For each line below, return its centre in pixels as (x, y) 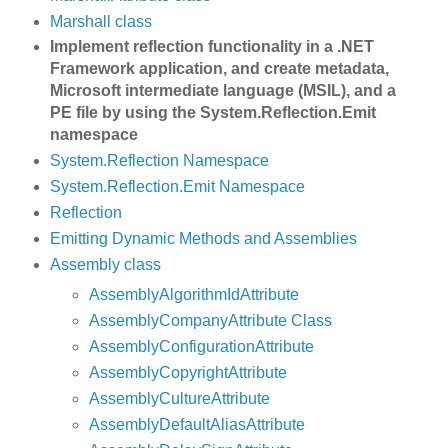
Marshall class (100, 21)
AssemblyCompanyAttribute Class (211, 321)
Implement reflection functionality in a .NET (211, 47)
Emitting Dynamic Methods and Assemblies (203, 239)
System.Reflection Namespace (159, 161)
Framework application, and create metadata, (219, 69)
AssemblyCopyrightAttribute (188, 373)
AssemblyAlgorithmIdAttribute (194, 295)
